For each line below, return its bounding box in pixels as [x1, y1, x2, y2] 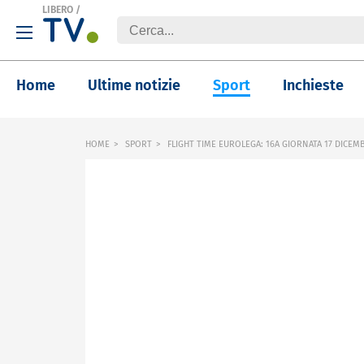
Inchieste [283, 76, 344, 94]
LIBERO [42, 4, 73, 15]
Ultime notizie [88, 76, 180, 94]
